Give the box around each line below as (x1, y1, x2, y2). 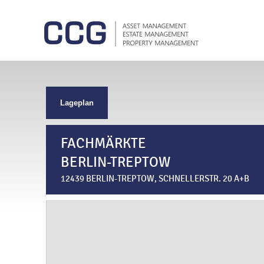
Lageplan (60, 98, 94, 108)
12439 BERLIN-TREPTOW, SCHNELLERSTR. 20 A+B (61, 173, 249, 184)
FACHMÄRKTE (61, 135, 146, 152)
